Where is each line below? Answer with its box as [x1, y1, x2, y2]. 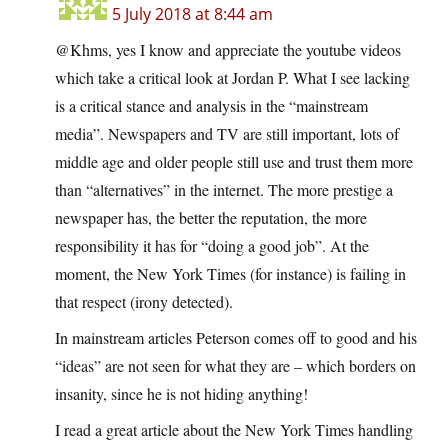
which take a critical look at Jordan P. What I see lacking [55, 67, 410, 89]
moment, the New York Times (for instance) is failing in [55, 263, 406, 285]
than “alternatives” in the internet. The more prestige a [55, 179, 393, 201]
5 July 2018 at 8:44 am [112, 3, 273, 26]
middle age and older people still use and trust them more [55, 151, 413, 173]
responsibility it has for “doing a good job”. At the [55, 235, 369, 257]
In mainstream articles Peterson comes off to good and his [55, 327, 417, 349]
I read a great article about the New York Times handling [55, 419, 413, 441]
